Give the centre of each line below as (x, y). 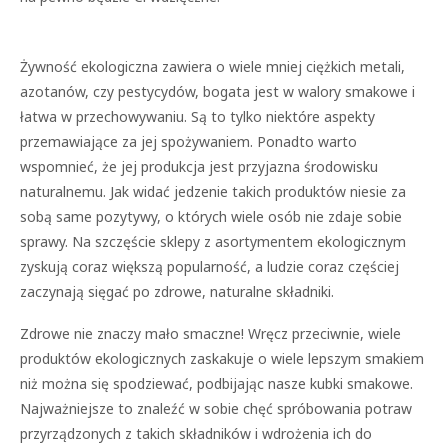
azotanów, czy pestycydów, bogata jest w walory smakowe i (217, 91)
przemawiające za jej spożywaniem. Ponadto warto (188, 141)
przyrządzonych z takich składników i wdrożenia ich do (196, 433)
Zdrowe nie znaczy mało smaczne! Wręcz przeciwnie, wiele (210, 333)
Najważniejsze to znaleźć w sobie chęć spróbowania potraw (216, 408)
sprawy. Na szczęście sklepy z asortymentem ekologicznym (213, 241)
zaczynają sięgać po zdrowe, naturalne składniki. (177, 291)
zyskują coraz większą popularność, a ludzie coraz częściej (209, 266)
